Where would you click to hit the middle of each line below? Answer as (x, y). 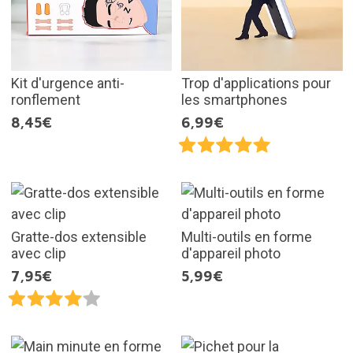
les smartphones (234, 100)
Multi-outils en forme (247, 237)
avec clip (38, 254)
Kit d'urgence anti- (67, 84)
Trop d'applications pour (256, 84)
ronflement (45, 100)
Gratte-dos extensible (78, 237)
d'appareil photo (231, 254)
